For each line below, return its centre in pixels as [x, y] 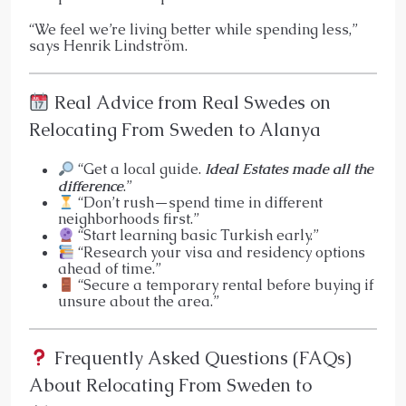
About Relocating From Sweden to [170, 386]
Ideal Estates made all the [290, 169]
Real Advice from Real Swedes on [190, 103]
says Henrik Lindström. [108, 46]
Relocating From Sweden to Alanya [175, 130]
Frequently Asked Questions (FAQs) [200, 358]
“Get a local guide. [140, 169]
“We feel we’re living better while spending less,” [193, 30]
